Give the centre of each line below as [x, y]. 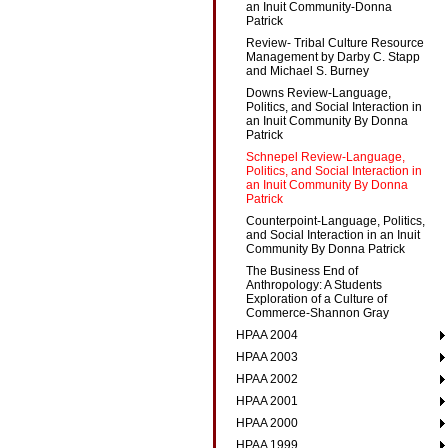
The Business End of [301, 271]
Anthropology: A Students [313, 285]
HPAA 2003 [266, 357]
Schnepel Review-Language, [325, 157]
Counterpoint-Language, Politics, [335, 221]
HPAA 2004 [266, 335]
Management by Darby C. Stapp [332, 57]
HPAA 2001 [266, 401]
